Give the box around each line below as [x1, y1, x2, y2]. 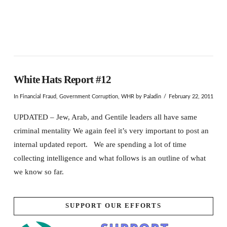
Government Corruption [59, 93, 118, 99]
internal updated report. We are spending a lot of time [13, 140, 186, 148]
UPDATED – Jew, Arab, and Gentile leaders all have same [13, 113, 197, 121]
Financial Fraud [19, 93, 56, 99]
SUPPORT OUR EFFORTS [65, 202, 162, 210]
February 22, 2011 [169, 93, 213, 99]
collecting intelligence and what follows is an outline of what [13, 154, 206, 162]
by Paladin [134, 93, 161, 99]
